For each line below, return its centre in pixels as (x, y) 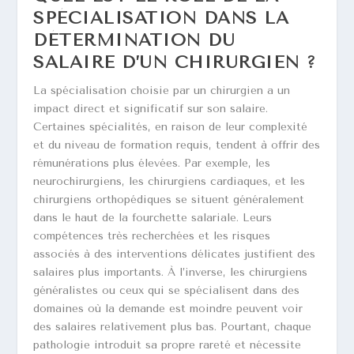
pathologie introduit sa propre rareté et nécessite (168, 345)
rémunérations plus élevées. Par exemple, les (152, 164)
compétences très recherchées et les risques (152, 236)
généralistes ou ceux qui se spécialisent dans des (167, 291)
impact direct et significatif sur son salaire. (151, 109)
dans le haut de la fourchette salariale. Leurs (153, 218)
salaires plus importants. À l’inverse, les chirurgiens (171, 273)
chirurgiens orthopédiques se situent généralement (169, 200)
